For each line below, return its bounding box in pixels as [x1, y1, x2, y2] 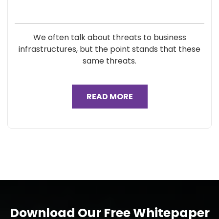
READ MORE [86, 91, 133, 102]
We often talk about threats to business [33, 32, 186, 43]
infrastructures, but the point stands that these [19, 44, 200, 55]
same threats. [83, 55, 136, 66]
